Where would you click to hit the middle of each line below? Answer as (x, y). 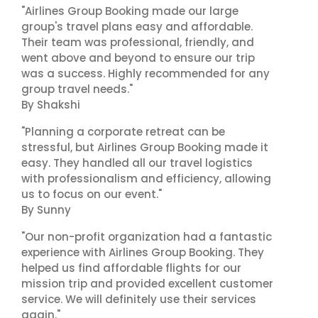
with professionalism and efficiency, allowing (146, 179)
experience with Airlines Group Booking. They (143, 252)
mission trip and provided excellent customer (147, 284)
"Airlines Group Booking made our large (130, 11)
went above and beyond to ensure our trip (138, 58)
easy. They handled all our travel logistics (137, 163)
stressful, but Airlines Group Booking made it (145, 147)
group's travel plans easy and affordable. (137, 27)
